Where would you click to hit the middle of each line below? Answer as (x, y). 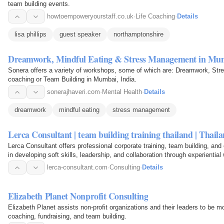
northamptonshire (138, 34)
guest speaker (80, 34)
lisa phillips (30, 34)
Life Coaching (155, 16)
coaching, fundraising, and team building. (67, 216)
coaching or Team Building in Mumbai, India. (72, 79)
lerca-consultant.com (77, 167)
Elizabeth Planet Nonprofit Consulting (78, 196)
